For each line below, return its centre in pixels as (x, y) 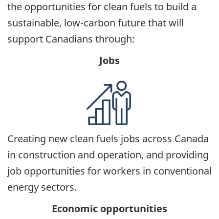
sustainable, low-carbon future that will (96, 22)
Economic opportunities (109, 209)
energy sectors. (42, 187)
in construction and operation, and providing (108, 154)
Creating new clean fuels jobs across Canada (108, 138)
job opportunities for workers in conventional (109, 171)
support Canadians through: (71, 39)
